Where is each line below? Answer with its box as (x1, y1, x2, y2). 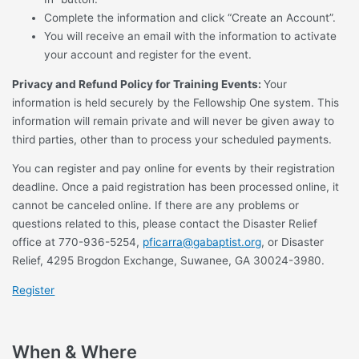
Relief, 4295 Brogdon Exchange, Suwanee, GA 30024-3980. (12, 254, 325, 268)
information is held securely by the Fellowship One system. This (12, 95, 340, 109)
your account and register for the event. (44, 48, 252, 62)
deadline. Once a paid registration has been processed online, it (12, 180, 340, 194)
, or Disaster (261, 236, 325, 249)
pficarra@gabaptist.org (143, 236, 262, 249)
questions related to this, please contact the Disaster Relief (12, 217, 318, 231)
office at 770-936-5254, (12, 236, 143, 249)
